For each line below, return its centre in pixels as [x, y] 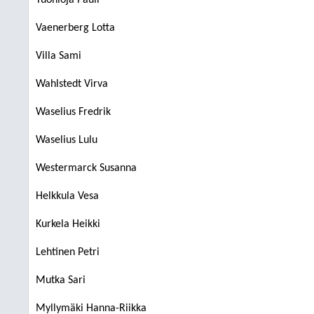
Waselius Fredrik [73, 112]
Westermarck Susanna [86, 168]
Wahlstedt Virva [72, 84]
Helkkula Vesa [67, 196]
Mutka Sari [61, 280]
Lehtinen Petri [68, 252]
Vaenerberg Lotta [75, 28]
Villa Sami [59, 56]
